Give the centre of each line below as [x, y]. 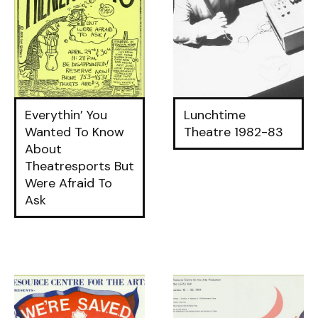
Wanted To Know [75, 132]
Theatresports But [79, 166]
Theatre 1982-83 [234, 132]
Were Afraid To [68, 183]
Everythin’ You [66, 115]
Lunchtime [215, 115]
